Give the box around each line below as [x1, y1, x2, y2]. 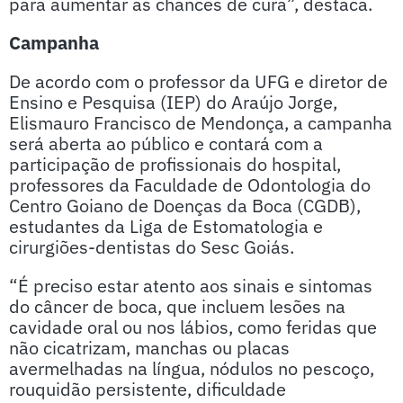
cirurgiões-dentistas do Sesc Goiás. [9, 235, 294, 259]
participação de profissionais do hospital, [9, 152, 341, 176]
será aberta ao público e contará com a [9, 131, 323, 156]
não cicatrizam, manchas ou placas [9, 336, 290, 360]
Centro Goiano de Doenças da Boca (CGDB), [9, 193, 361, 218]
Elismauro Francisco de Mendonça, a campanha [9, 111, 392, 135]
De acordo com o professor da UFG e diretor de [9, 69, 388, 94]
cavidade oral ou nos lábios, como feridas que [9, 315, 377, 339]
